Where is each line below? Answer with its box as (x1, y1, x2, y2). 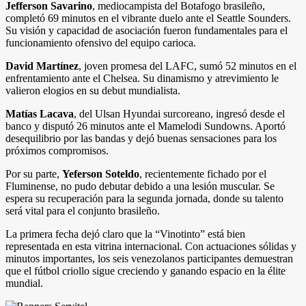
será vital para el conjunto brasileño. (5, 204, 160, 217)
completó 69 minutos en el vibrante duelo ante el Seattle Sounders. (5, 12, 291, 24)
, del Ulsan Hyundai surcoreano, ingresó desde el (74, 107, 285, 120)
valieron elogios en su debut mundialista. (5, 84, 180, 96)
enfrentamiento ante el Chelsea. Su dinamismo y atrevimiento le (5, 72, 279, 84)
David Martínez (5, 59, 79, 72)
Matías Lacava (5, 107, 74, 120)
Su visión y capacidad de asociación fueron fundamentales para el (5, 24, 288, 36)
